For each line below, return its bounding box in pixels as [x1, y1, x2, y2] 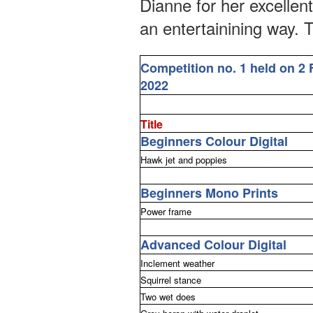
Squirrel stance [140, 272, 201, 286]
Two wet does [140, 289, 196, 303]
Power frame [140, 204, 191, 218]
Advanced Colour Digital [140, 235, 286, 254]
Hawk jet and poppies [140, 152, 227, 166]
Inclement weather [140, 256, 214, 270]
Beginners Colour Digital [140, 131, 288, 150]
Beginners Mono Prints [140, 183, 278, 202]
